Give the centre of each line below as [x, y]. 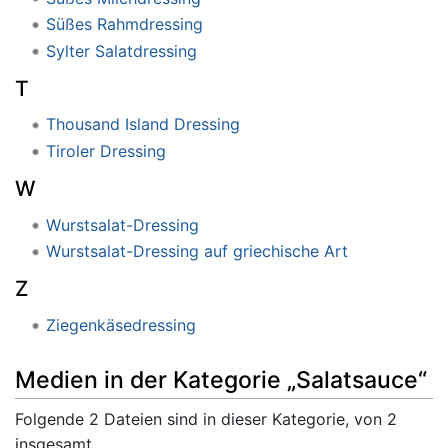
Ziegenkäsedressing [120, 324]
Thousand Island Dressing [142, 124]
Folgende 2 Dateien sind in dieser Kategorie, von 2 [206, 418]
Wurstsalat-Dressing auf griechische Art [196, 251]
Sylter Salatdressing [121, 50]
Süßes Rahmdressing [124, 24]
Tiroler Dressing [105, 150]
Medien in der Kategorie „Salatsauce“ [221, 380]
